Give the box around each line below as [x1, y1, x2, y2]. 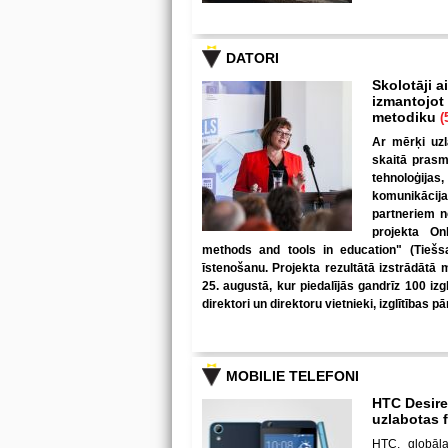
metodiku [372, 109, 440, 125]
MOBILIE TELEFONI [226, 368, 359, 384]
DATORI [226, 50, 279, 66]
